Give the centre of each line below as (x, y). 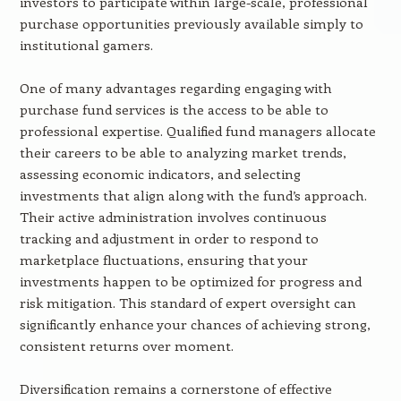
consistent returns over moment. (126, 346)
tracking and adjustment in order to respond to (169, 238)
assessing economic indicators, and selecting (160, 174)
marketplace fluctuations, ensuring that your (163, 260)
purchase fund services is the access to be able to (174, 109)
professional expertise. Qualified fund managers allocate (197, 131)
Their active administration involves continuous (173, 217)
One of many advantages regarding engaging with (175, 88)
